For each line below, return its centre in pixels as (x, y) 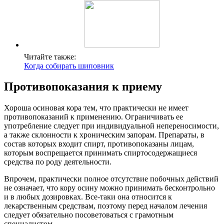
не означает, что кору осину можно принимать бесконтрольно (109, 188)
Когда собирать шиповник (69, 65)
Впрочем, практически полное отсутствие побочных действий (111, 179)
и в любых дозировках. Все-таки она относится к (88, 197)
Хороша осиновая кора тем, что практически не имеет (96, 108)
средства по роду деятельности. (58, 162)
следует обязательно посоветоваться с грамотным (89, 215)
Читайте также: (50, 56)
